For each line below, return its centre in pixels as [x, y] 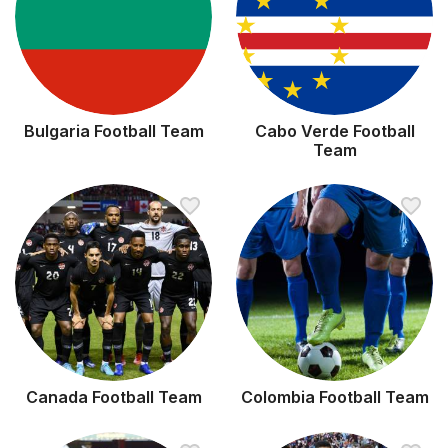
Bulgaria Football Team [113, 131]
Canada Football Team [113, 397]
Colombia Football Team [334, 397]
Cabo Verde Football [334, 131]
